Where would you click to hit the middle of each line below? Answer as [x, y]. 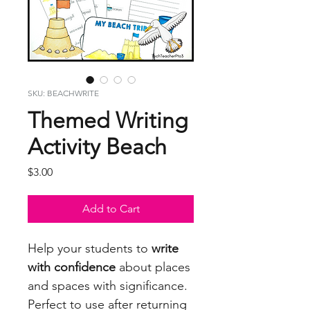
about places [153, 267]
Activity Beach [97, 147]
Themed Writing [108, 121]
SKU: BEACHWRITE [63, 93]
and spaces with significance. [108, 286]
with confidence [72, 267]
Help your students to [90, 249]
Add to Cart [111, 209]
